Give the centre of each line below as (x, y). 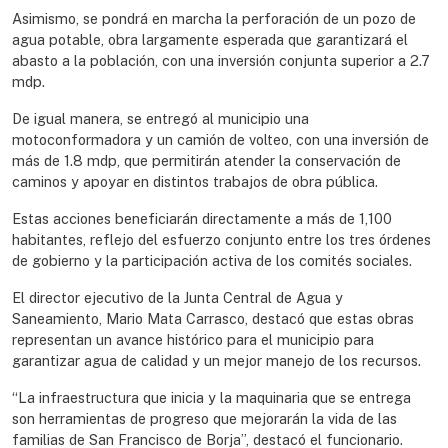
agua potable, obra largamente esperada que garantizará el (210, 39)
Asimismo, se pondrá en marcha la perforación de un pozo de (214, 18)
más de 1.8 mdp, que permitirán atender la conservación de (206, 160)
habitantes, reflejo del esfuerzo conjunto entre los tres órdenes (221, 239)
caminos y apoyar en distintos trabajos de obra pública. (195, 181)
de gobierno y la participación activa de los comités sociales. (212, 260)
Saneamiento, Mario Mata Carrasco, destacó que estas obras (213, 318)
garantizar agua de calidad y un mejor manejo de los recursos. (216, 360)
